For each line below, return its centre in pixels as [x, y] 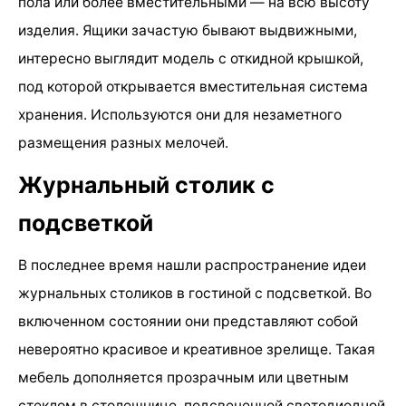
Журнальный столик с [146, 185]
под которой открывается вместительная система [193, 87]
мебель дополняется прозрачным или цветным [184, 378]
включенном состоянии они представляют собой [188, 322]
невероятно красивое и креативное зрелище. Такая [197, 350]
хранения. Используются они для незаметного [180, 115]
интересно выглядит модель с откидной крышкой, [191, 59]
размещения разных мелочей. [123, 143]
